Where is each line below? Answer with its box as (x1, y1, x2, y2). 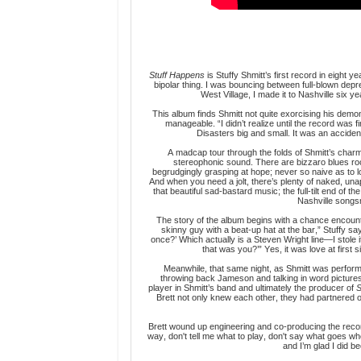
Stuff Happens (148, 70, 205, 81)
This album (151, 109, 195, 119)
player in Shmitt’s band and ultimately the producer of (148, 283, 356, 293)
